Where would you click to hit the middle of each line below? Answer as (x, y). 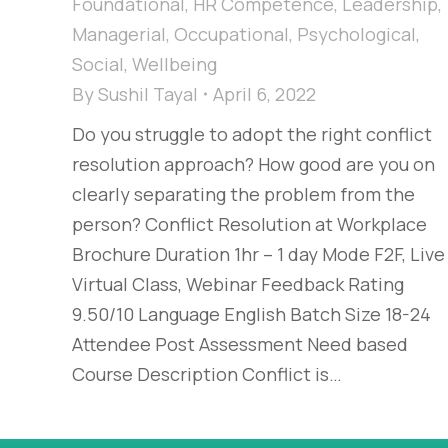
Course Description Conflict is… (207, 374)
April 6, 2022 (264, 94)
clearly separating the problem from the (243, 194)
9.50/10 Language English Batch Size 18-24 (251, 314)
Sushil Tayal (148, 94)
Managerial (119, 34)
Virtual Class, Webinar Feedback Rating (238, 284)
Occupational (231, 34)
